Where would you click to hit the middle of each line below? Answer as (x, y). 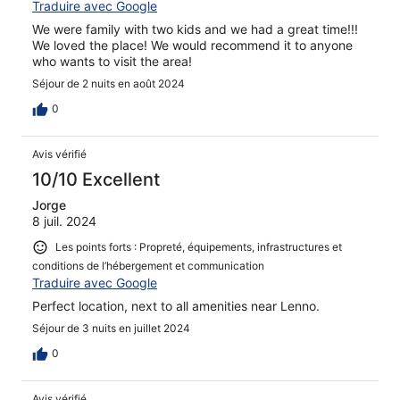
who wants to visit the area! (112, 62)
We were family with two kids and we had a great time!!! (195, 29)
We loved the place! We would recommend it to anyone (192, 46)
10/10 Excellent (96, 180)
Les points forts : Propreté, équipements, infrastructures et (199, 247)
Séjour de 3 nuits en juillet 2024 (111, 328)
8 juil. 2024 (64, 221)
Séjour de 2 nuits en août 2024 (108, 84)
